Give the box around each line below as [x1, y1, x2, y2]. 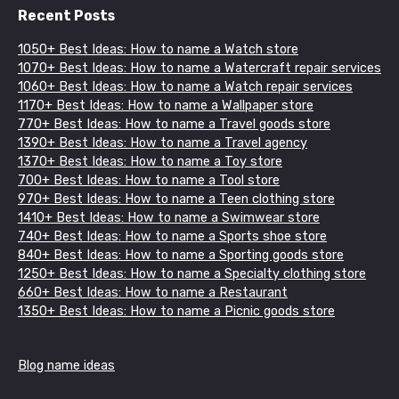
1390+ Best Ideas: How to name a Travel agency [18, 134, 307, 151]
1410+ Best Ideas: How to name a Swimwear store [18, 209, 320, 225]
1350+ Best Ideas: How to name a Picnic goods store [18, 303, 335, 319]
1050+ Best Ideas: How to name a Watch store [18, 41, 298, 57]
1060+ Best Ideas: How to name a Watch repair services [18, 78, 353, 94]
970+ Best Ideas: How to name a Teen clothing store [18, 191, 335, 207]
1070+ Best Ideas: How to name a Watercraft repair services [18, 60, 381, 76]
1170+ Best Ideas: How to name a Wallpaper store [18, 97, 313, 113]
